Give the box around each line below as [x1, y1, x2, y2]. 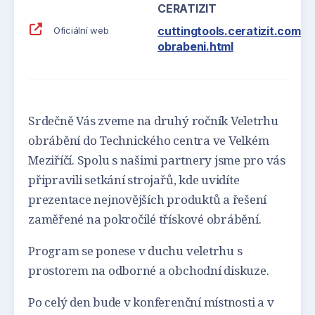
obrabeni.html [157, 39, 233, 53]
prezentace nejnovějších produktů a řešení [28, 191, 267, 207]
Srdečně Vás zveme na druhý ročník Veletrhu [28, 112, 278, 129]
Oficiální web [51, 25, 109, 36]
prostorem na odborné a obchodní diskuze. [28, 262, 269, 278]
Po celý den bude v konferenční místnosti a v [28, 294, 274, 310]
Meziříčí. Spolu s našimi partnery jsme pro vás [28, 152, 285, 168]
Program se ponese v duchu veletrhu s [28, 243, 243, 259]
